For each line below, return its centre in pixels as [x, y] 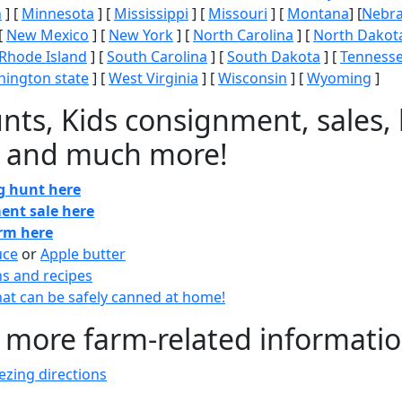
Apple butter [83, 254]
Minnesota [58, 13]
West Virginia [153, 78]
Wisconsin [253, 78]
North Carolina [243, 35]
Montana [318, 13]
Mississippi [151, 13]
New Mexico [48, 35]
